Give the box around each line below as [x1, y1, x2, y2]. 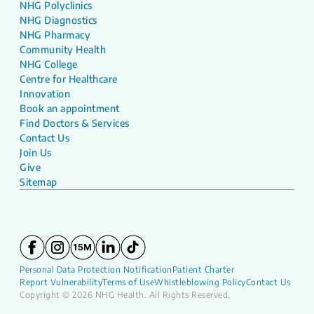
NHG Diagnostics [20, 14, 97, 27]
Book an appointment [20, 102, 120, 115]
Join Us [20, 146, 52, 159]
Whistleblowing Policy [154, 277, 246, 288]
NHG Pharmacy [20, 29, 90, 41]
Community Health [20, 43, 106, 56]
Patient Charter [172, 264, 234, 275]
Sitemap [20, 176, 57, 189]
